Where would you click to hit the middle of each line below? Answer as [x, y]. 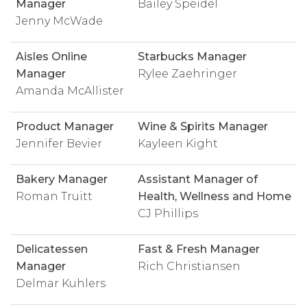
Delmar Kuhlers [61, 283]
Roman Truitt [54, 196]
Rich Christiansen [189, 266]
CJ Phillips [168, 213]
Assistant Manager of [198, 179]
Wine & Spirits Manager [203, 126]
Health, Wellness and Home [214, 196]
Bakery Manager [62, 179]
